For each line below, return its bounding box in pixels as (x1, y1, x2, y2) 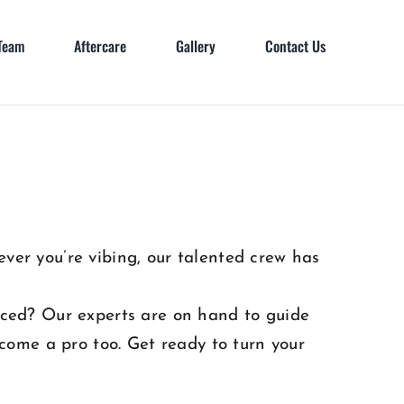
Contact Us (265, 35, 326, 57)
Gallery (176, 35, 216, 57)
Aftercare (74, 35, 126, 57)
